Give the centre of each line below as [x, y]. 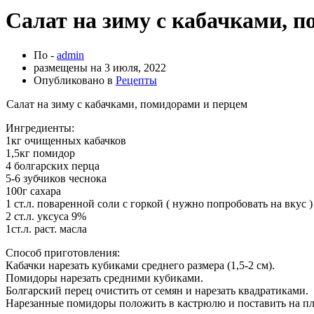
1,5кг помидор [40, 153]
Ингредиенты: [40, 128]
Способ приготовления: [63, 252]
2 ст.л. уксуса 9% [46, 216]
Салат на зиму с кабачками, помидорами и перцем [127, 104]
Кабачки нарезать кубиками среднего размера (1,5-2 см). [140, 265]
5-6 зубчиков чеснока [56, 178]
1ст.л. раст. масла [46, 228]
